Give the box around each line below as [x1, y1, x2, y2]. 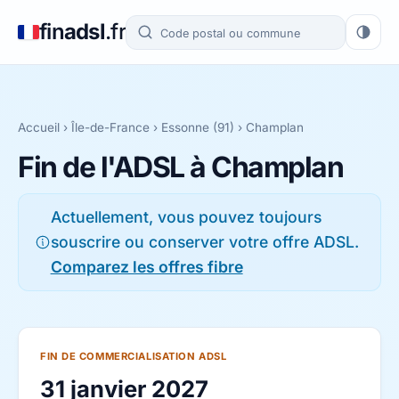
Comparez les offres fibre [50, 257, 243, 276]
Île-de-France [71, 120, 150, 134]
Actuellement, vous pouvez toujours [50, 208, 322, 226]
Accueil [18, 120, 60, 134]
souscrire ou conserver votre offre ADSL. [50, 232, 359, 251]
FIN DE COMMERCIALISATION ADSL [40, 350, 227, 362]
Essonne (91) [161, 120, 234, 134]
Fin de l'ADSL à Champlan [18, 150, 343, 184]
